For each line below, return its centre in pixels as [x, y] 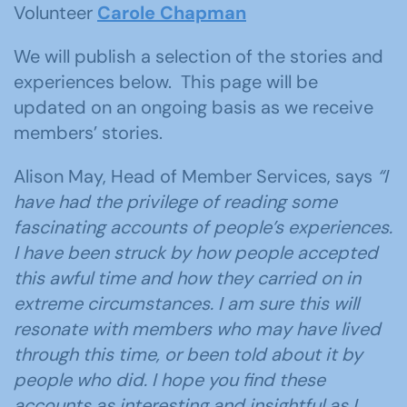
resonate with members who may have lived [197, 329]
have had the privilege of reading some [175, 202]
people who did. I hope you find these [169, 380]
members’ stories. [93, 133]
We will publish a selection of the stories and [199, 56]
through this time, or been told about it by [188, 354]
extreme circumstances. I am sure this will [186, 303]
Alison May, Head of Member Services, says [195, 176]
